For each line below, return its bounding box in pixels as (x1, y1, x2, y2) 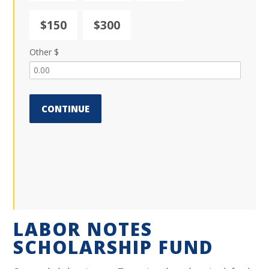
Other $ (29, 46, 59, 58)
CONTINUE (41, 102, 90, 115)
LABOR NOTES (13, 217, 153, 242)
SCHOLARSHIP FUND (13, 235, 214, 260)
